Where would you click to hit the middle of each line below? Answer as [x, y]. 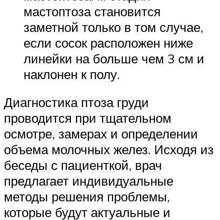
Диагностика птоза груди [76, 102]
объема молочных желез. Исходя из [109, 150]
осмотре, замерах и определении [101, 134]
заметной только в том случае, [113, 27]
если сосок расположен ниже [108, 42]
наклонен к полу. [72, 74]
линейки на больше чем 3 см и [114, 58]
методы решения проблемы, [87, 197]
